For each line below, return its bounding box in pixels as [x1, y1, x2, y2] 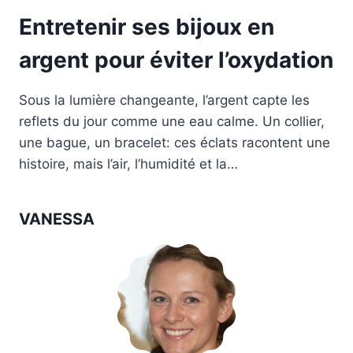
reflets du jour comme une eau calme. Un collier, [19, 113, 325, 129]
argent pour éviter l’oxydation [19, 46, 333, 73]
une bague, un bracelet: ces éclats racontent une [19, 134, 330, 150]
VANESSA [19, 209, 95, 229]
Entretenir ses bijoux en [19, 13, 274, 40]
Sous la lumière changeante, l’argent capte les [19, 91, 310, 108]
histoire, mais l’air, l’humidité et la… [19, 155, 238, 172]
